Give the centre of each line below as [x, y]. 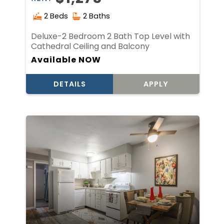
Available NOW [66, 60]
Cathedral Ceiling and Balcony [90, 46]
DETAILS [69, 84]
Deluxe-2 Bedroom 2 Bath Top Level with [111, 36]
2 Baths [97, 16]
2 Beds [56, 16]
